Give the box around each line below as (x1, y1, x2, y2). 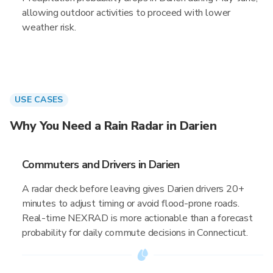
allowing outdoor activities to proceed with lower (22, 6, 231, 19)
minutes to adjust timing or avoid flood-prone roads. (22, 197, 239, 210)
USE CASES (15, 94, 63, 105)
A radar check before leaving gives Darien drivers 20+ (22, 182, 244, 196)
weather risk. (22, 21, 76, 34)
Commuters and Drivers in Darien (22, 157, 180, 172)
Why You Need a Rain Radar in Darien (10, 118, 216, 134)
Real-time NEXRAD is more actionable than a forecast (22, 211, 253, 225)
